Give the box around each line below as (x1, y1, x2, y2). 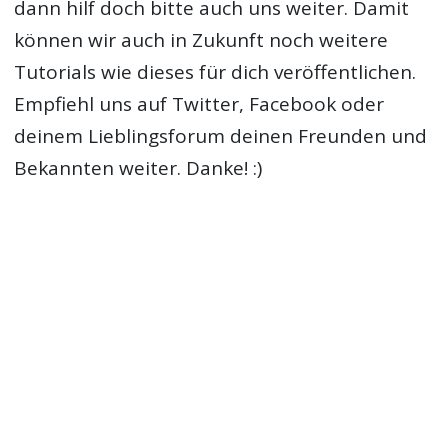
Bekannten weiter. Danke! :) (14, 155, 263, 181)
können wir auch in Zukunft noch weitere (14, 27, 389, 53)
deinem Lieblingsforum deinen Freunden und (14, 123, 428, 149)
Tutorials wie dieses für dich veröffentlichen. (14, 59, 417, 85)
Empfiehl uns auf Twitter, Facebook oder (14, 91, 385, 117)
